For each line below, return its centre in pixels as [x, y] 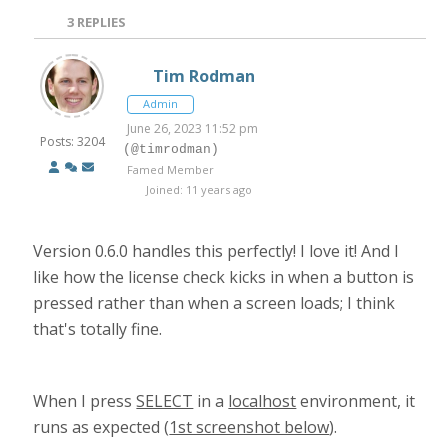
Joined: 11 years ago [198, 189]
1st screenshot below [249, 427]
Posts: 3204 [72, 141]
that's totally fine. [98, 329]
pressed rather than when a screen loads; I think [214, 303]
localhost [262, 401]
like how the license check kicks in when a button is [224, 277]
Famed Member [171, 169]
